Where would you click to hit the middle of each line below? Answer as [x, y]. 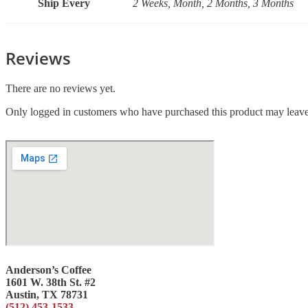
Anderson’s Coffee [48, 269]
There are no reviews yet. [60, 89]
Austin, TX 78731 [47, 294]
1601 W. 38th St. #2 [51, 282]
